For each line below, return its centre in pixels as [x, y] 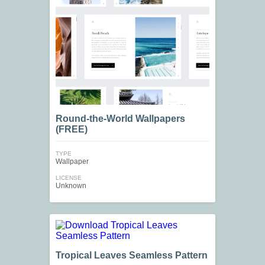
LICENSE [69, 178]
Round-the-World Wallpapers [120, 119]
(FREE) [72, 130]
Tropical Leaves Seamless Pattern [132, 256]
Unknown [71, 186]
